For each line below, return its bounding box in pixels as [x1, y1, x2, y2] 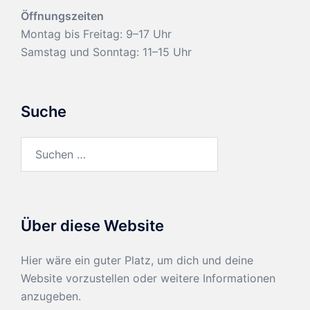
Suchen [20, 138, 58, 153]
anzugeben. [21, 289, 81, 304]
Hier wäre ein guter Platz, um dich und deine [21, 253, 253, 268]
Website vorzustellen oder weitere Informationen [21, 271, 275, 286]
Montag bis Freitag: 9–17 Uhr [21, 27, 172, 42]
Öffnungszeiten [21, 9, 104, 24]
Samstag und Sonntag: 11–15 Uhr [21, 45, 192, 60]
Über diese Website [21, 217, 164, 235]
